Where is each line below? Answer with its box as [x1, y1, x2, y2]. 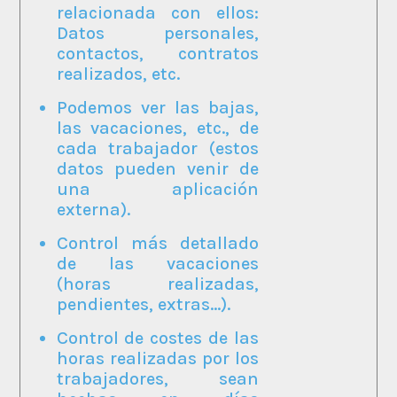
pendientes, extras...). [56, 293, 230, 315]
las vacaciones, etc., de [56, 117, 259, 138]
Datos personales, [56, 22, 259, 43]
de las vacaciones [56, 253, 259, 274]
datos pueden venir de [56, 158, 259, 179]
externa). [56, 198, 130, 220]
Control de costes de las [56, 327, 259, 348]
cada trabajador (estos [56, 137, 259, 159]
